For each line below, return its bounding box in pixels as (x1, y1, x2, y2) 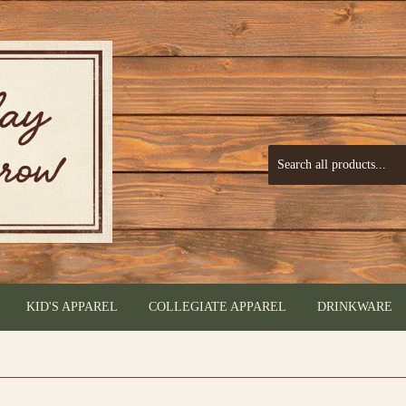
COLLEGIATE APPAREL (149, 300, 286, 314)
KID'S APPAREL (26, 300, 118, 314)
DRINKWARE (317, 300, 392, 314)
